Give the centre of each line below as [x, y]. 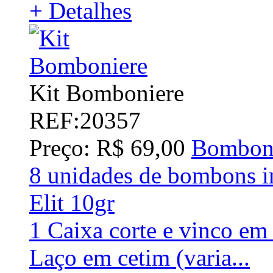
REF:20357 [85, 120]
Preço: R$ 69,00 [107, 147]
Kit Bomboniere [107, 93]
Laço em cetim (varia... [140, 257]
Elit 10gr [72, 202]
